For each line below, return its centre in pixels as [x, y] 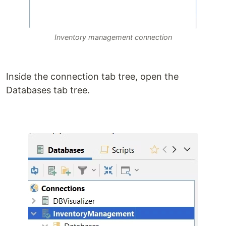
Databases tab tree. [48, 90]
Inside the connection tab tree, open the [92, 77]
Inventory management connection [113, 37]
